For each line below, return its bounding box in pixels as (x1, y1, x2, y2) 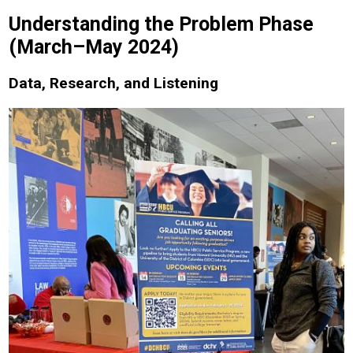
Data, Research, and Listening (9, 74, 219, 92)
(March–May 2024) (9, 35, 180, 58)
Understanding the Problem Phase (9, 13, 314, 35)
